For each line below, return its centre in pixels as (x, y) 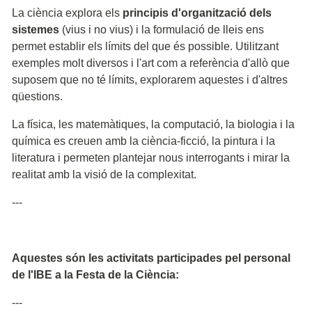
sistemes (36, 29)
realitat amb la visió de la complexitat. (104, 174)
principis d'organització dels (197, 13)
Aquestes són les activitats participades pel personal (151, 258)
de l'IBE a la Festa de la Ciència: (95, 274)
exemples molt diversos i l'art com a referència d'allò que (151, 63)
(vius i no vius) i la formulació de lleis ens (162, 29)
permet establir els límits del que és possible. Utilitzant (145, 46)
